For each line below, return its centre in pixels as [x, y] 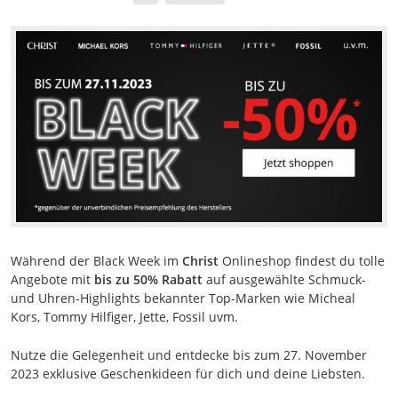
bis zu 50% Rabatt [148, 280]
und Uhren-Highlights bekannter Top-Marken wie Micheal [183, 298]
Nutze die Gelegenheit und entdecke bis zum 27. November [189, 355]
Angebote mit [52, 280]
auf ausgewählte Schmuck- [284, 280]
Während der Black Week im [96, 261]
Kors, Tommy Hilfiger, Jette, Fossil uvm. [124, 317]
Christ [200, 261]
